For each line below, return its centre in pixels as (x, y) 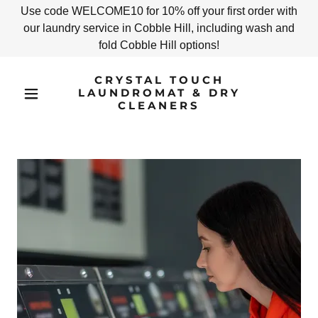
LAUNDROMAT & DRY (159, 93)
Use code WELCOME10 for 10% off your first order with (159, 11)
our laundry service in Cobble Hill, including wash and (159, 28)
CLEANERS (159, 105)
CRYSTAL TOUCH (159, 80)
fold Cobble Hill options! (159, 45)
